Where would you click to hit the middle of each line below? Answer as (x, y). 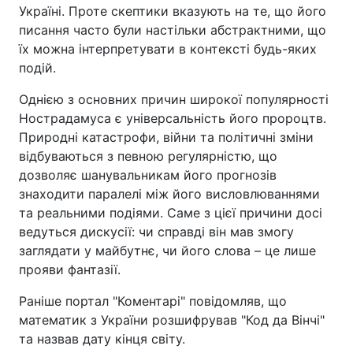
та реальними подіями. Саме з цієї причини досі (171, 213)
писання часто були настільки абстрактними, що (173, 30)
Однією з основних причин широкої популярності (174, 99)
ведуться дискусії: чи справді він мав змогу (156, 232)
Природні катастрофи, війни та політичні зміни (166, 137)
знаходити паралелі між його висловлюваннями (169, 194)
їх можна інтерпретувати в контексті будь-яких (168, 49)
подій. (37, 68)
